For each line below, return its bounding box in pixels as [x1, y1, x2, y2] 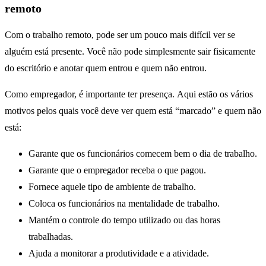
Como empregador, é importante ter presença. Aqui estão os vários [5, 88, 253, 99]
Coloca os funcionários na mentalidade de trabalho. [28, 198, 220, 208]
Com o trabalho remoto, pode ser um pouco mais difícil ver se [5, 29, 235, 40]
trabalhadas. [28, 231, 73, 242]
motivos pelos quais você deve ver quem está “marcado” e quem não [5, 105, 261, 116]
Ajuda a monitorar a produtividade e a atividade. [28, 248, 209, 258]
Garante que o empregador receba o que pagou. [28, 164, 206, 175]
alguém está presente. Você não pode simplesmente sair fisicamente [5, 46, 255, 56]
